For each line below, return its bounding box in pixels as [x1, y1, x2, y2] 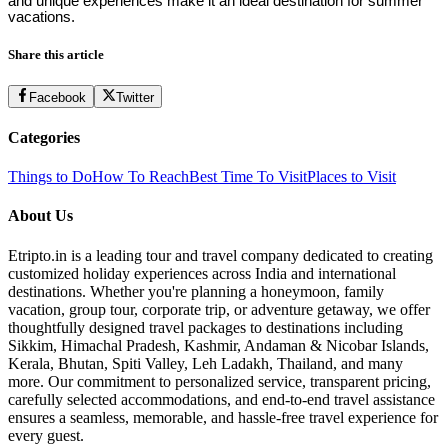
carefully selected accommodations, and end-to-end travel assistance [8, 390, 435, 408]
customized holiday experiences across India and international [8, 264, 396, 282]
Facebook [29, 89, 87, 105]
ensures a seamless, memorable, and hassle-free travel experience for [8, 408, 438, 426]
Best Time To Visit [189, 168, 307, 186]
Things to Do [8, 168, 92, 186]
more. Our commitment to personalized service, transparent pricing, [8, 372, 431, 390]
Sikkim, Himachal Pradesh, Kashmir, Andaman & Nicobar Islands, [8, 336, 429, 354]
